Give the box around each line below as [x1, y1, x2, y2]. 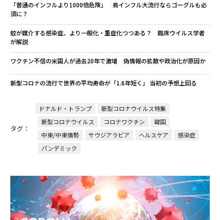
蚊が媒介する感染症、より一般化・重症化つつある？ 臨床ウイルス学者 [10, 28, 205, 37]
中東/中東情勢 [41, 131, 79, 139]
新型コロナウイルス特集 [101, 104, 166, 112]
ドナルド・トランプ [38, 104, 92, 112]
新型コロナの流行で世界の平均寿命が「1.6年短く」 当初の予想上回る [10, 79, 197, 87]
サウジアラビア [88, 131, 130, 139]
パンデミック [41, 144, 77, 152]
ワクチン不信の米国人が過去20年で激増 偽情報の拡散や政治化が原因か [10, 56, 206, 65]
